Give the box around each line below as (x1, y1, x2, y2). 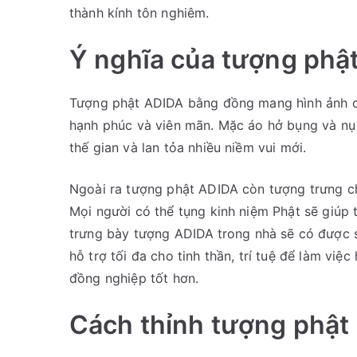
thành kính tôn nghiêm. (69, 4, 210, 21)
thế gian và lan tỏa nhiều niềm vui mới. (69, 139, 307, 155)
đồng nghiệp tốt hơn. (69, 269, 199, 286)
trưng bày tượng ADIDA (69, 225, 214, 241)
